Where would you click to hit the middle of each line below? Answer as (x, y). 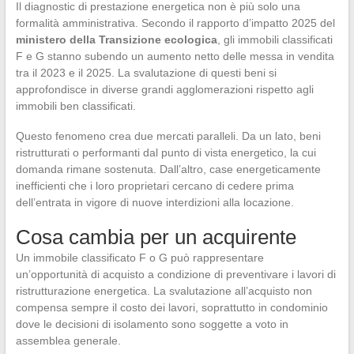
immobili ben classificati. (75, 106)
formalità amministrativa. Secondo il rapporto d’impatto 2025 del (175, 23)
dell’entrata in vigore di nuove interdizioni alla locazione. (154, 203)
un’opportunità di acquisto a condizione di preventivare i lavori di (175, 275)
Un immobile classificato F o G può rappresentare (139, 258)
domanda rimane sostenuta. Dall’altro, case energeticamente (168, 169)
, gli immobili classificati (275, 40)
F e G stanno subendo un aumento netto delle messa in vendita (175, 56)
